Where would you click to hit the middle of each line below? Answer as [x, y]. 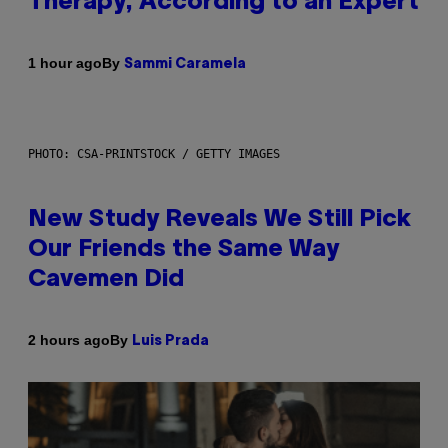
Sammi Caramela [185, 64]
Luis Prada [170, 341]
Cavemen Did [106, 279]
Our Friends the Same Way [183, 249]
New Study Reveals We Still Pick [219, 219]
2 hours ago [69, 340]
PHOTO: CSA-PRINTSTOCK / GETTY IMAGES [154, 153]
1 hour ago [65, 63]
